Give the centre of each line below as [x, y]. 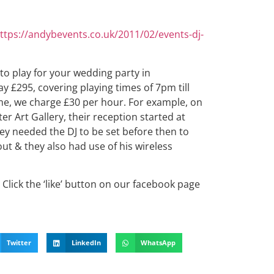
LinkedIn [86, 243]
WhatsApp [158, 243]
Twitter [19, 243]
